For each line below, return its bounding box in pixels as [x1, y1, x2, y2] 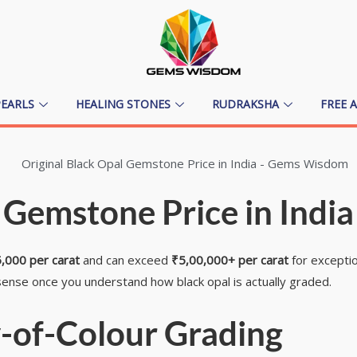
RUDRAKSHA [212, 96, 279, 112]
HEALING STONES [76, 96, 171, 112]
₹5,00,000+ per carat [171, 251, 288, 268]
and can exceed [80, 251, 171, 268]
